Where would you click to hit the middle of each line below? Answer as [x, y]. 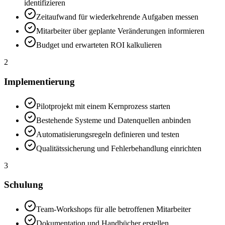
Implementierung [39, 81]
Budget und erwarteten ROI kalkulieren [99, 45]
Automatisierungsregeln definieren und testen [108, 134]
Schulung [24, 185]
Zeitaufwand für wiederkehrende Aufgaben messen [117, 17]
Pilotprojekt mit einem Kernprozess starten [103, 106]
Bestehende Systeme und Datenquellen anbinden [114, 120]
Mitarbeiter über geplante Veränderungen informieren [120, 31]
